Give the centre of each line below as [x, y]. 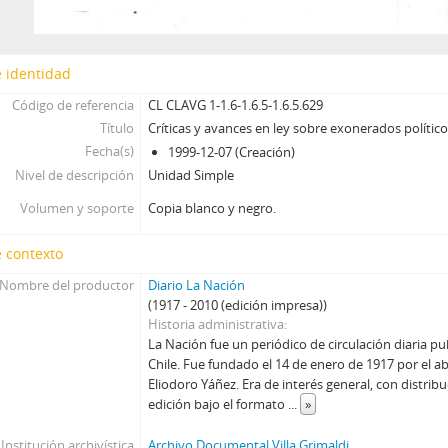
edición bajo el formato [218, 404]
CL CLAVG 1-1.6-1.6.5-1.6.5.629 [236, 105]
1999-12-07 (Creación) [232, 152]
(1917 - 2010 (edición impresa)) [238, 305]
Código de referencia [72, 105]
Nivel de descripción [74, 175]
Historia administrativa [216, 324]
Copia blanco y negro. [212, 208]
